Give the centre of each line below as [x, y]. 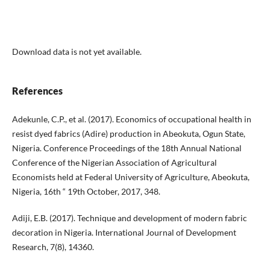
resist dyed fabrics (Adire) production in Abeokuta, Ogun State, [128, 134]
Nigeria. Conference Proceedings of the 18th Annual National [127, 148]
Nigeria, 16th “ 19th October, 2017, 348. [86, 192]
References [37, 91]
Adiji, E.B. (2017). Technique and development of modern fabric [129, 218]
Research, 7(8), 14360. [53, 247]
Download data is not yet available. [77, 52]
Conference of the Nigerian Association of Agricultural [114, 163]
